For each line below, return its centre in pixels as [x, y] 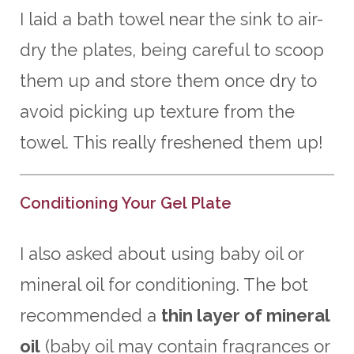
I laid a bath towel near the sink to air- [171, 19]
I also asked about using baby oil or [162, 253]
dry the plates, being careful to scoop [172, 49]
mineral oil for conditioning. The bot [164, 284]
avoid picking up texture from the [157, 111]
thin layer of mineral [245, 315]
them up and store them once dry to [168, 80]
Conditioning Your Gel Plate [126, 203]
